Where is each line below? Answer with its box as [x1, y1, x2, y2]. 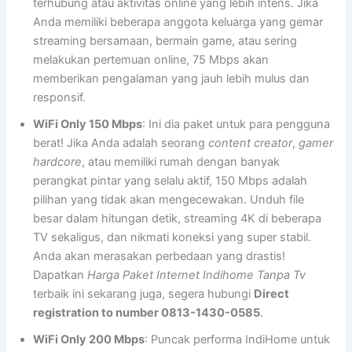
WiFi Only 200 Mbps [33, 332, 145, 346]
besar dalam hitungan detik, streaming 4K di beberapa [33, 211, 322, 225]
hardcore [33, 154, 82, 169]
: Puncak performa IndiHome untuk [145, 332, 331, 346]
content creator [208, 135, 293, 150]
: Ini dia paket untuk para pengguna [142, 116, 331, 131]
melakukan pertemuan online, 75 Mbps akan [33, 52, 269, 67]
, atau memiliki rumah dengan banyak [82, 154, 280, 169]
